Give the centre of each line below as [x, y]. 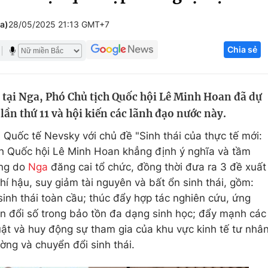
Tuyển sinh [71, 81]
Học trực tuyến [81, 103]
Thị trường [217, 126]
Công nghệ [219, 58]
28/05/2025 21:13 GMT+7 [59, 24]
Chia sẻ [242, 49]
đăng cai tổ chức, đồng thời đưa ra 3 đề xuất [157, 167]
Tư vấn [209, 149]
